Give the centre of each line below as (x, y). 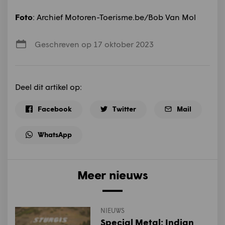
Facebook (55, 109)
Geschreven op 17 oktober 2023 (94, 44)
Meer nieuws (113, 175)
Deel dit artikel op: (48, 87)
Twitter (124, 109)
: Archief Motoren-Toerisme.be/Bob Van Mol (114, 17)
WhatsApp (55, 134)
